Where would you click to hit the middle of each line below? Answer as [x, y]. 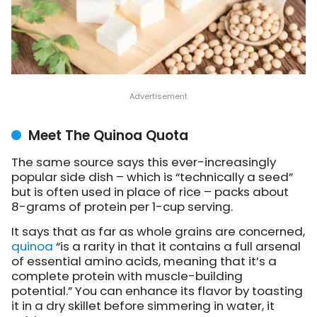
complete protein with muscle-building [127, 276]
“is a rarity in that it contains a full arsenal [177, 246]
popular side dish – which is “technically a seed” [152, 177]
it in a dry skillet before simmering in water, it [143, 305]
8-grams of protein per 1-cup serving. [122, 206]
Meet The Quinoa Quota [108, 135]
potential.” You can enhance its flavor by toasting [157, 290]
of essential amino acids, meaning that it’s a [144, 261]
